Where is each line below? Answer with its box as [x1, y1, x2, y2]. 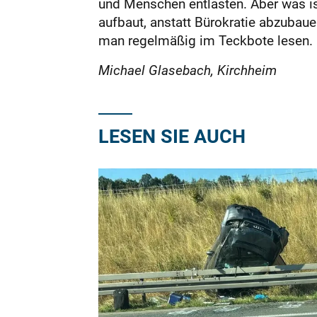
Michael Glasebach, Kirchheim [98, 61, 277, 79]
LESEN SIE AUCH [98, 122, 246, 149]
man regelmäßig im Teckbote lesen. [98, 31, 313, 50]
